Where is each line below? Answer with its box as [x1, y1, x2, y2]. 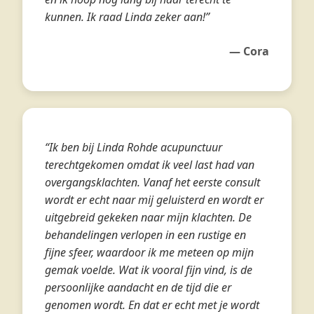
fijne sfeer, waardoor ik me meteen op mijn [45, 245, 254, 260]
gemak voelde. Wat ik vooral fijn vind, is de [45, 262, 252, 278]
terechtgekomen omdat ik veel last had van [45, 157, 254, 172]
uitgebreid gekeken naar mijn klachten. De [45, 210, 252, 225]
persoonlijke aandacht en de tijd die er [45, 280, 231, 295]
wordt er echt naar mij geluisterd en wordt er [45, 192, 264, 207]
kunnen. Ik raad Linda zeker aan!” [45, 9, 210, 25]
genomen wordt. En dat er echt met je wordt [45, 297, 259, 313]
